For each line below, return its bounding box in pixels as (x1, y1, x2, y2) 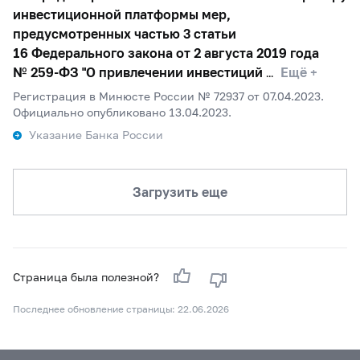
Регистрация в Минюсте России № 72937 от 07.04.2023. (13, 89, 324, 103)
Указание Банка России (29, 128, 163, 141)
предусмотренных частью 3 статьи (13, 26, 236, 41)
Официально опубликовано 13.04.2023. (13, 105, 231, 119)
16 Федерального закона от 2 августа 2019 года (13, 45, 319, 60)
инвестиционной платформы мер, (13, 6, 231, 22)
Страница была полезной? (13, 270, 162, 284)
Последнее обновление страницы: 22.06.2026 (13, 303, 229, 315)
